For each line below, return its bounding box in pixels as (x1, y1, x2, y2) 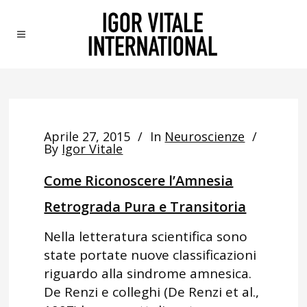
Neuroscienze (164, 128, 245, 145)
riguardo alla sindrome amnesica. (44, 265, 252, 282)
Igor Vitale (62, 140, 123, 157)
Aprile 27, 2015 (44, 128, 131, 145)
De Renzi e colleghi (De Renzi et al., (44, 283, 260, 301)
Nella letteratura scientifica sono (44, 228, 248, 245)
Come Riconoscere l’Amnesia (44, 171, 234, 190)
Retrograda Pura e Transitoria (44, 197, 247, 216)
